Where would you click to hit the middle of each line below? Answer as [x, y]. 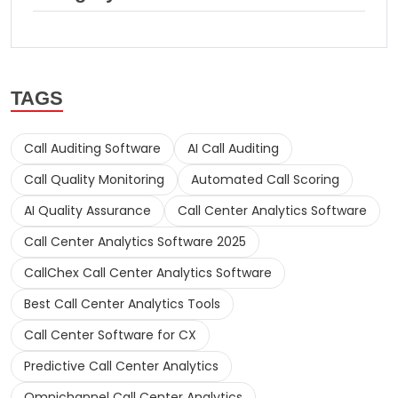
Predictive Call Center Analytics [121, 366]
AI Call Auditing [233, 149]
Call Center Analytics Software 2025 [135, 242]
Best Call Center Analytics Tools [122, 304]
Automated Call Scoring [265, 180]
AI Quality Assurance [88, 211]
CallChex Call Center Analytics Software [148, 273]
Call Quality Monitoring [94, 180]
